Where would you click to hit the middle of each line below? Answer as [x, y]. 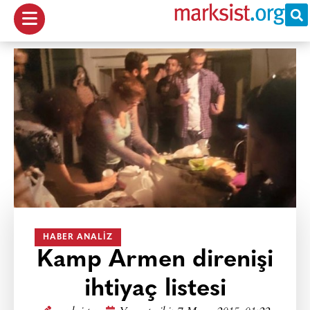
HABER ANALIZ [78, 237]
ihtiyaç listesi [155, 290]
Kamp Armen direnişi [155, 261]
